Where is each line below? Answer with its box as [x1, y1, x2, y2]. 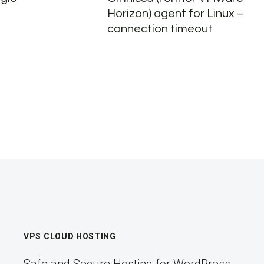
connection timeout [107, 22, 213, 35]
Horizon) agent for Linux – [107, 7, 244, 19]
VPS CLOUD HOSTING [24, 232, 116, 242]
